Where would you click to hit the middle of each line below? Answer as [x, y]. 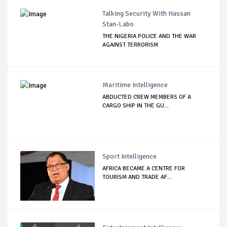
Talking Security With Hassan [147, 14]
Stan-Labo [118, 24]
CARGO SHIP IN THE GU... [136, 106]
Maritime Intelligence [135, 85]
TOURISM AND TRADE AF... [137, 177]
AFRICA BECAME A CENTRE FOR [144, 169]
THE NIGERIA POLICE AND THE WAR [149, 36]
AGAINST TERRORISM [130, 45]
